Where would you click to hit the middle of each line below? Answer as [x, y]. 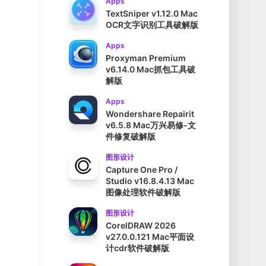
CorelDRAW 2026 [141, 226]
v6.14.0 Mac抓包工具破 [151, 69]
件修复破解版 [131, 137]
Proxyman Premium [146, 58]
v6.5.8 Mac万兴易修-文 [151, 125]
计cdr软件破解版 [137, 248]
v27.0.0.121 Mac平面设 [150, 237]
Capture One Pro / [142, 170]
